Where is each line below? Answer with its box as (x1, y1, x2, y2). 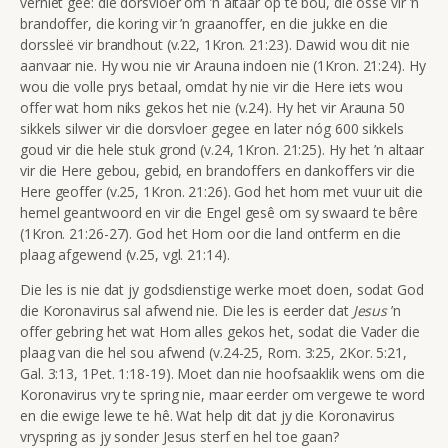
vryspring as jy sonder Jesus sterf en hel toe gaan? (20, 426, 339, 446)
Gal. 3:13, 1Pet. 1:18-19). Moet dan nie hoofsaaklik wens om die (20, 363, 425, 383)
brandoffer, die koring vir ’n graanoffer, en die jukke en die (20, 13, 388, 33)
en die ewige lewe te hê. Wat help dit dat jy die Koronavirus (20, 405, 395, 425)
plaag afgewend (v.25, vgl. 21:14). (20, 244, 230, 264)
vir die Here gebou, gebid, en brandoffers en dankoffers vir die (20, 160, 415, 180)
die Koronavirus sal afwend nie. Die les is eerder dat (20, 300, 353, 320)
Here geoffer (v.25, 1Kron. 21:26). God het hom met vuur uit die (20, 181, 423, 201)
